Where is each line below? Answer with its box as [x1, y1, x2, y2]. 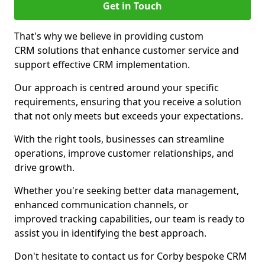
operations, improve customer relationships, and [14, 147, 234, 160]
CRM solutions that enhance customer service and [14, 44, 239, 57]
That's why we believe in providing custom [14, 30, 203, 43]
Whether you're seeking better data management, [14, 184, 239, 197]
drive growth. [14, 161, 75, 174]
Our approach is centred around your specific [14, 81, 219, 94]
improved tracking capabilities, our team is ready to [14, 212, 245, 225]
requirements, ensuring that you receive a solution [14, 95, 241, 108]
